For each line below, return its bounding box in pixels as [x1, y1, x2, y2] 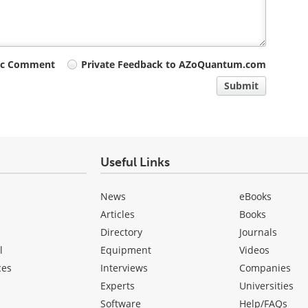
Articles [100, 208, 135, 221]
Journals [239, 225, 278, 239]
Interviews [100, 261, 148, 275]
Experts [100, 279, 135, 293]
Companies [239, 261, 291, 275]
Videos [239, 243, 270, 257]
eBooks [239, 190, 272, 203]
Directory [100, 225, 142, 239]
